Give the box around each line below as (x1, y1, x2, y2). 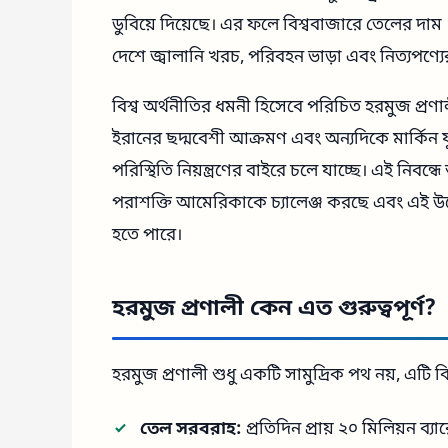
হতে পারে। (112, 224, 182, 248)
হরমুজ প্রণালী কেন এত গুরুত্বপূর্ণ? (112, 294, 436, 325)
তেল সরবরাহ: (140, 418, 242, 442)
